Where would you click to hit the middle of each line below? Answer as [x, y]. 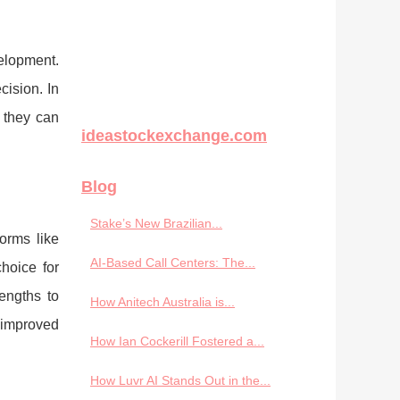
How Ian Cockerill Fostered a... [177, 341]
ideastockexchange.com [174, 136]
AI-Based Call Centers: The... [173, 262]
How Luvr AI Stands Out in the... [180, 380]
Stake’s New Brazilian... [156, 223]
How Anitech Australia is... [162, 302]
